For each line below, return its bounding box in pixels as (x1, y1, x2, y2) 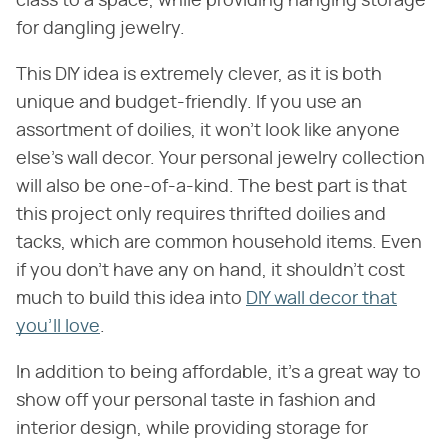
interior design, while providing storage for (16, 419, 368, 438)
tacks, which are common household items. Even (16, 233, 422, 252)
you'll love (16, 317, 100, 336)
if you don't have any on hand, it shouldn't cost (16, 261, 405, 280)
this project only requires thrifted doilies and (16, 205, 386, 224)
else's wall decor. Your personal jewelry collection (16, 149, 425, 168)
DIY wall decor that (246, 289, 397, 308)
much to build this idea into (16, 289, 246, 308)
